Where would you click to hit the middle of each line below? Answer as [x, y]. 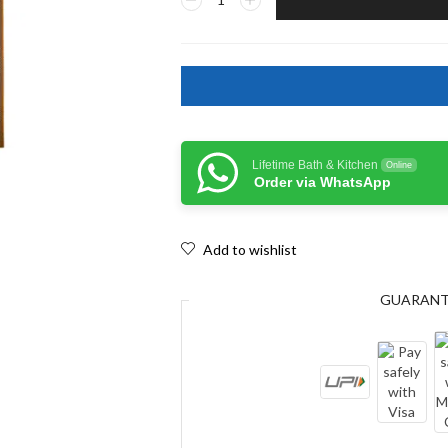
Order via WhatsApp [322, 182]
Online [398, 165]
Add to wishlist [249, 250]
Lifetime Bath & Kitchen [314, 165]
